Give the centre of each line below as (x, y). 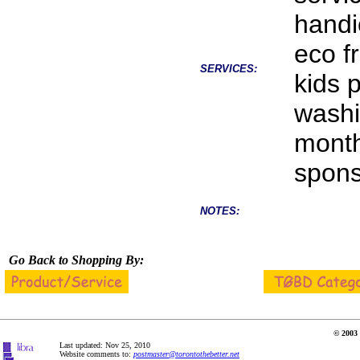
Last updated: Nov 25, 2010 (105, 345)
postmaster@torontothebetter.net (186, 354)
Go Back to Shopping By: (76, 260)
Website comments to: (96, 354)
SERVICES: (229, 69)
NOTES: (220, 211)
